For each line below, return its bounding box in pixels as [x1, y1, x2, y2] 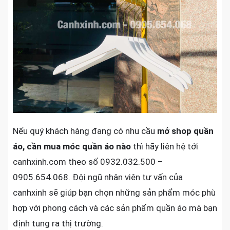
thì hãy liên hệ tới [131, 141, 198, 151]
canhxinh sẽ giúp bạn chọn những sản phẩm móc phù [13, 187, 216, 198]
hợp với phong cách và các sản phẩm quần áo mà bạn [13, 202, 217, 213]
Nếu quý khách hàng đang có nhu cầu [13, 125, 157, 136]
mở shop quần [157, 125, 214, 136]
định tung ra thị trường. [13, 218, 103, 228]
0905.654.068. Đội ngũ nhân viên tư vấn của [13, 171, 183, 182]
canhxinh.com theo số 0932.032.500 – [13, 156, 163, 167]
